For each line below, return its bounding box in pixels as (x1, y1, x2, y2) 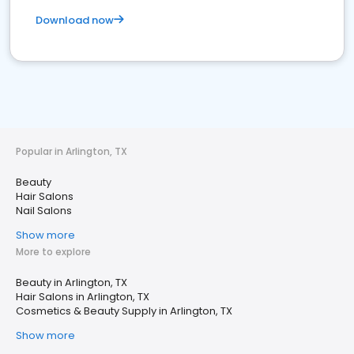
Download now (36, 13, 114, 28)
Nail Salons (16, 203, 72, 218)
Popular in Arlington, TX (16, 145, 127, 158)
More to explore (16, 245, 91, 258)
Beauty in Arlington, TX (16, 275, 127, 290)
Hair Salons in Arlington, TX (16, 289, 149, 304)
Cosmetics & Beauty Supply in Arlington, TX (16, 303, 232, 318)
